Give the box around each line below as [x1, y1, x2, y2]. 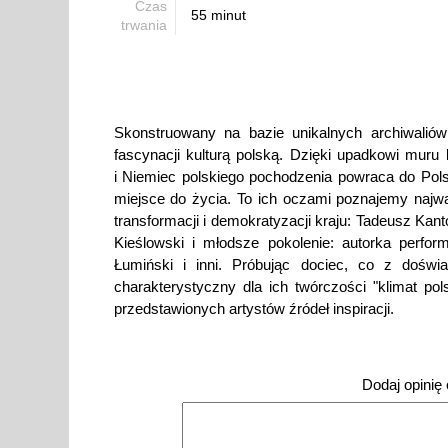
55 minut [190, 7, 246, 24]
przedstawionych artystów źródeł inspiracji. [113, 300, 394, 318]
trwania [120, 17, 167, 34]
